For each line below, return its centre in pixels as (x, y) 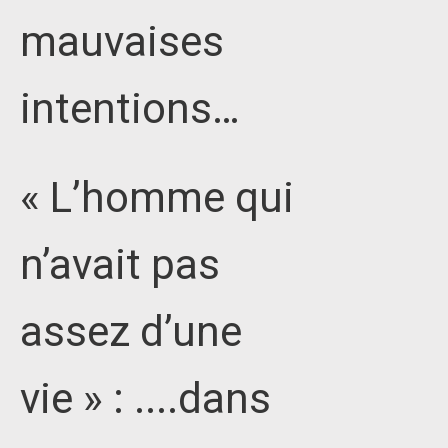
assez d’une (131, 331)
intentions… (130, 108)
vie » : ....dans (145, 398)
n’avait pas (120, 264)
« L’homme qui (157, 197)
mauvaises (122, 41)
